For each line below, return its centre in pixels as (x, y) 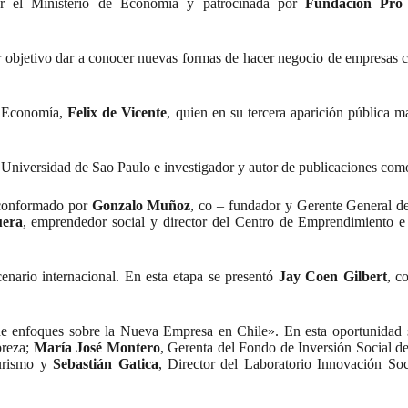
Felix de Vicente (117, 112)
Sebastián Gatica (106, 364)
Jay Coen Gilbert (332, 276)
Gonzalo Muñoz (141, 205)
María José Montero (97, 347)
